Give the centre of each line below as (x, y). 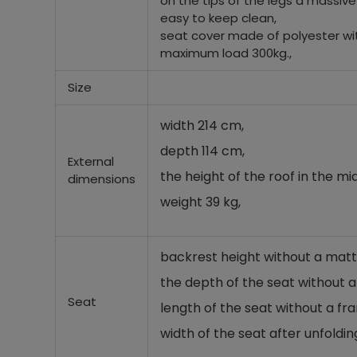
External (90, 161)
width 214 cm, (202, 126)
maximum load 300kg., (226, 53)
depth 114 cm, (202, 151)
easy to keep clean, (218, 18)
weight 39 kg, (200, 202)
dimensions (101, 179)
